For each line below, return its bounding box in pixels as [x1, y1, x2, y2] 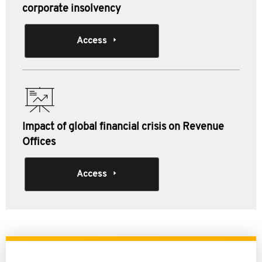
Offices [22, 137, 56, 148]
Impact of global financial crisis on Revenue [22, 122, 224, 133]
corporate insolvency [22, 4, 121, 15]
